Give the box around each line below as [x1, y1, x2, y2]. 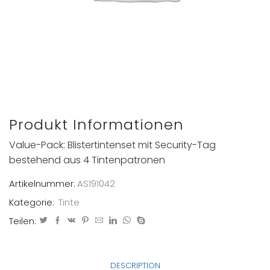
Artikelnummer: [9, 177, 75, 190]
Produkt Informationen [9, 114, 184, 134]
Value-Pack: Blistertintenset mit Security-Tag [9, 138, 216, 152]
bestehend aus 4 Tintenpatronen [9, 153, 165, 168]
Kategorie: [9, 195, 57, 209]
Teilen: [9, 214, 36, 227]
